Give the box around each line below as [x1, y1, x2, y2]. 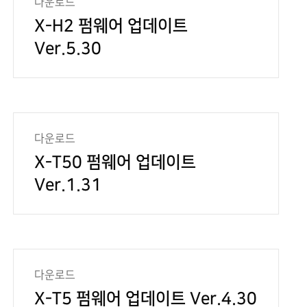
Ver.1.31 [34, 176, 102, 194]
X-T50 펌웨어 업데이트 [34, 153, 197, 171]
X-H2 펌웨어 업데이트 [34, 17, 188, 35]
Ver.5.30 [34, 40, 102, 58]
